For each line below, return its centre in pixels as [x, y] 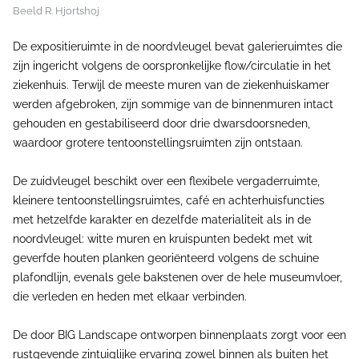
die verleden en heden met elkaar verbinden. [130, 297]
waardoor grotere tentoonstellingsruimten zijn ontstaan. [158, 143]
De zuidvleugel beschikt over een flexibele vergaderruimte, [166, 182]
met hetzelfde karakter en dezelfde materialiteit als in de [162, 220]
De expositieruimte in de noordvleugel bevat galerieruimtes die [177, 47]
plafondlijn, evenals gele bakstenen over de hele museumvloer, [177, 278]
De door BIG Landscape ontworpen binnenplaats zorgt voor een [179, 335]
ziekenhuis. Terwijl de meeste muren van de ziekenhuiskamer [171, 85]
